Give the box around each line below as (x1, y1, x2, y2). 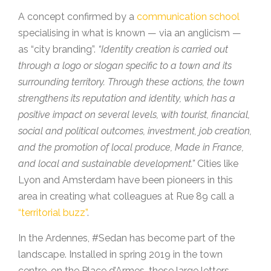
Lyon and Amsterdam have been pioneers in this (18, 174, 233, 186)
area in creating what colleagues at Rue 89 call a (18, 191, 234, 203)
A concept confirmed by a (18, 11, 137, 23)
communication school (137, 11, 240, 23)
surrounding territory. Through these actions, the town (18, 76, 244, 88)
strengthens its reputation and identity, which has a (18, 93, 235, 105)
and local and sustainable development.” (18, 158, 195, 170)
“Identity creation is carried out (98, 44, 228, 56)
